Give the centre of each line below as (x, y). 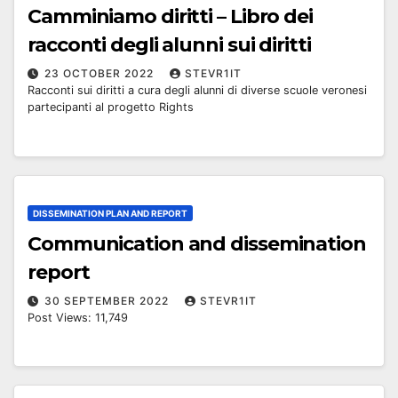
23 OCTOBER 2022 (101, 74)
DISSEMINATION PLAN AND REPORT (110, 213)
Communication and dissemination (197, 243)
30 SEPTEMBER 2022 (108, 300)
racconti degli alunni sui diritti (169, 45)
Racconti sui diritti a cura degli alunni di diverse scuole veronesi (197, 91)
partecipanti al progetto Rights (111, 107)
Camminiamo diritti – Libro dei (170, 17)
